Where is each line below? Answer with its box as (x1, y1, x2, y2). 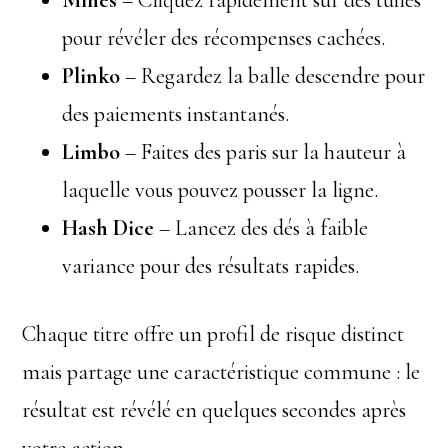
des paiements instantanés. (62, 101, 290, 127)
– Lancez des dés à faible (154, 215, 369, 241)
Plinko (62, 63, 121, 89)
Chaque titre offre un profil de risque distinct (22, 321, 405, 347)
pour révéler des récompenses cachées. (62, 25, 386, 51)
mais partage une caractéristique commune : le (22, 359, 421, 385)
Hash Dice (62, 215, 155, 241)
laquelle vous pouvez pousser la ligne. (62, 177, 379, 203)
